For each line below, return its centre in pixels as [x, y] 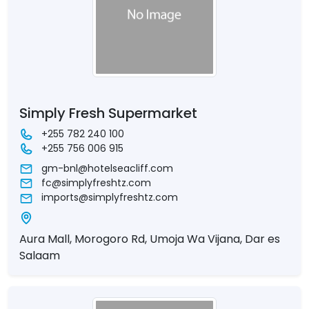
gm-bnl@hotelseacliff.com [107, 169]
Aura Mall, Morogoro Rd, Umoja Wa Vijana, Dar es [150, 239]
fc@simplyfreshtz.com [96, 183]
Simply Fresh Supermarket [108, 113]
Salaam [40, 255]
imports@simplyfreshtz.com [110, 198]
